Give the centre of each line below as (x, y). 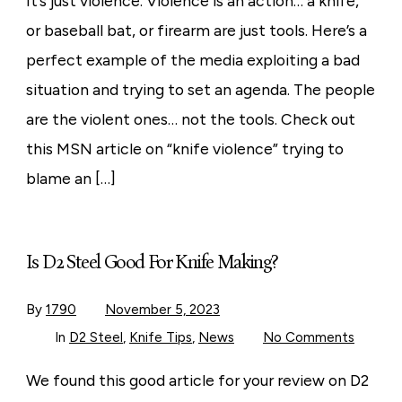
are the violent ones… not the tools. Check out (190, 119)
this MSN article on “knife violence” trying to (184, 149)
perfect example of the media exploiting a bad (192, 60)
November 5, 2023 (162, 310)
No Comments (308, 338)
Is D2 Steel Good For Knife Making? (151, 262)
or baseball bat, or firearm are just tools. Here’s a (196, 31)
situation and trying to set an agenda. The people (200, 90)
